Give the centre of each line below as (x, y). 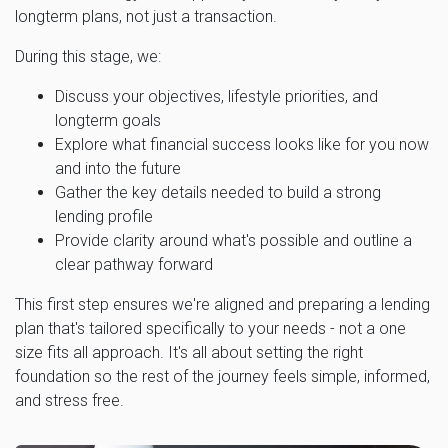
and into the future (118, 168)
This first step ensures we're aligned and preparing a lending (222, 304)
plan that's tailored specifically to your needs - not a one (210, 328)
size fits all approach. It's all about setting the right (189, 352)
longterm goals (108, 120)
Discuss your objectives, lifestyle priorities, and (216, 96)
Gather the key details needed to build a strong (218, 192)
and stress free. (69, 400)
